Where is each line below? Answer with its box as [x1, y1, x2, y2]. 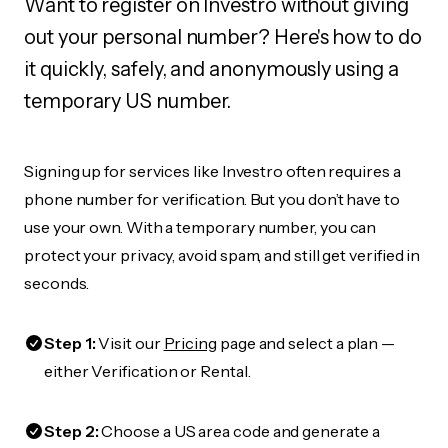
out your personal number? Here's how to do [24, 25, 422, 49]
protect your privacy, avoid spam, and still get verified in [24, 245, 421, 265]
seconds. [24, 273, 90, 293]
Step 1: [44, 333, 96, 353]
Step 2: [44, 421, 99, 441]
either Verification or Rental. [44, 361, 251, 381]
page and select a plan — [217, 333, 396, 353]
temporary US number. [24, 89, 232, 113]
